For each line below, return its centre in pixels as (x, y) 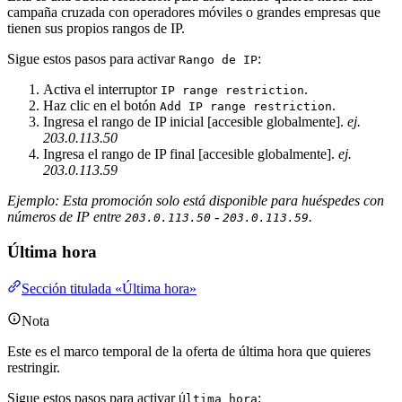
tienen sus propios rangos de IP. (96, 29)
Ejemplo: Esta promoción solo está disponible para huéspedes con (196, 201)
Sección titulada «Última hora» (109, 288)
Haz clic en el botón (101, 106)
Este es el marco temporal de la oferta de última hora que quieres (189, 351)
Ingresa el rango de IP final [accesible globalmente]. (191, 154)
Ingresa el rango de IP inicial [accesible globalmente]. (195, 122)
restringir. (34, 367)
